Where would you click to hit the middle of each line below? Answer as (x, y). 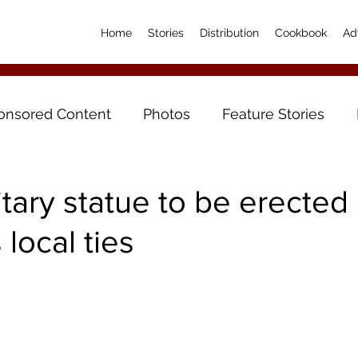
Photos (167, 113)
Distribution (229, 33)
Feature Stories (273, 113)
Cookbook (301, 33)
